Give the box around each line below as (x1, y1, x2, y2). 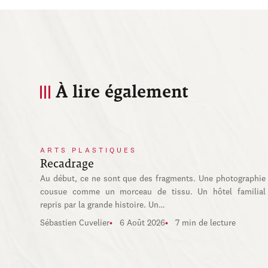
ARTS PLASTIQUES (40, 147, 138, 154)
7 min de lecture (175, 219, 236, 227)
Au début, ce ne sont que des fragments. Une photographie (40, 175, 266, 183)
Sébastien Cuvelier (40, 219, 110, 227)
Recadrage (40, 157, 95, 170)
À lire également (56, 82, 189, 102)
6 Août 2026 (120, 219, 166, 227)
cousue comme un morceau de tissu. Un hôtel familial (40, 188, 266, 196)
